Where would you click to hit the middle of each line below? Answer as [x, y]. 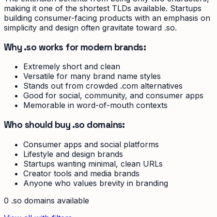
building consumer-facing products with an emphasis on [107, 18]
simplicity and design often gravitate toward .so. [90, 27]
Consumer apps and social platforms [91, 144]
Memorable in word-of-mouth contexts [95, 105]
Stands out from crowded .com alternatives [103, 86]
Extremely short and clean [72, 67]
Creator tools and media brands [81, 173]
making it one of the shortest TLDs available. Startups [103, 8]
